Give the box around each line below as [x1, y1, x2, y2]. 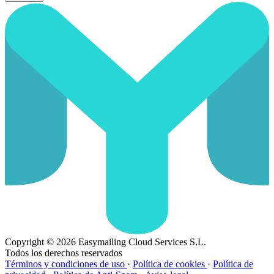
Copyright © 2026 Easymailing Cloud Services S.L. [5, 237, 206, 248]
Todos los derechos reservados [5, 248, 122, 259]
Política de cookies [133, 259, 207, 270]
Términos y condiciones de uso [5, 259, 127, 270]
